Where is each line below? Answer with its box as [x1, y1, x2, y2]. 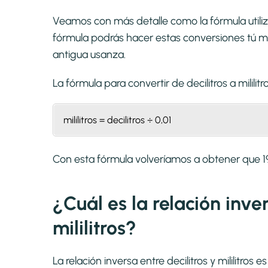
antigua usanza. [53, 48, 126, 62]
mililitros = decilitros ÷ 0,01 [63, 114, 171, 126]
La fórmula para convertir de [53, 77, 187, 90]
